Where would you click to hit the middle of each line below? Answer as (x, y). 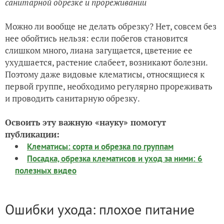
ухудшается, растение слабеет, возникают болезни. (106, 62)
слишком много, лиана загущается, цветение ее (99, 50)
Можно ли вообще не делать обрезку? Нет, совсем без (111, 26)
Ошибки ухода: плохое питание (100, 209)
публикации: (32, 134)
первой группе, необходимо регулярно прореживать (109, 86)
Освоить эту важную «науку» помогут (85, 122)
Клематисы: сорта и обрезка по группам (100, 147)
